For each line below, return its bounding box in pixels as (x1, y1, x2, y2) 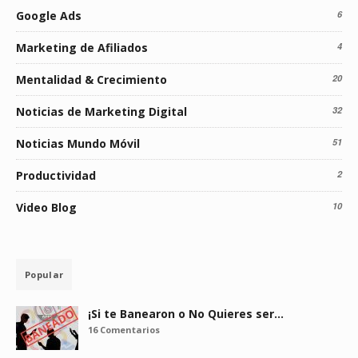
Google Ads (16, 8, 82, 24)
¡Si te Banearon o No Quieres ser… (88, 306, 284, 322)
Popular (25, 268, 64, 281)
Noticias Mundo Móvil (16, 136, 140, 152)
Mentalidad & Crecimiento (16, 72, 167, 88)
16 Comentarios (88, 324, 160, 336)
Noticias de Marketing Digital (16, 104, 187, 120)
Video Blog (16, 200, 77, 216)
